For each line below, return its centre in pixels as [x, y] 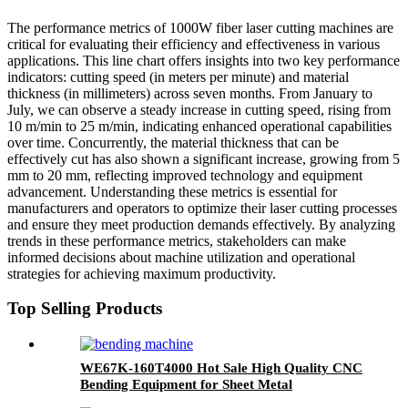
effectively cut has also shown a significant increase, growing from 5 [204, 158]
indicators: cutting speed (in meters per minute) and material [178, 76]
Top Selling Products [85, 309]
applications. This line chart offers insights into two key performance [204, 60]
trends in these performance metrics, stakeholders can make [177, 240]
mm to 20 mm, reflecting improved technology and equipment [185, 175]
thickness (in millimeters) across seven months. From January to [190, 93]
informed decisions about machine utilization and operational [181, 257]
